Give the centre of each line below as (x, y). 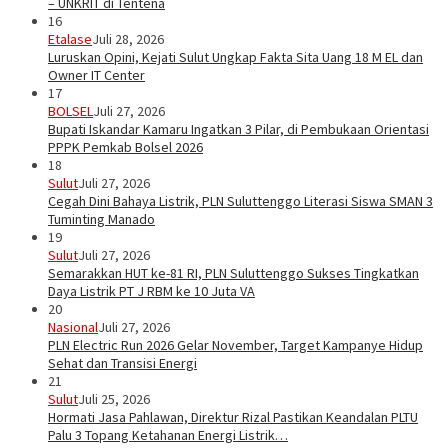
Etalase (70, 39)
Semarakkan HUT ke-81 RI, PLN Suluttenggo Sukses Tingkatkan (233, 273)
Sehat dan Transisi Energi (122, 363)
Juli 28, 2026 (128, 39)
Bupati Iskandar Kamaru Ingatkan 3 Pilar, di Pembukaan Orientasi (238, 129)
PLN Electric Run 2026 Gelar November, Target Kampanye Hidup (235, 345)
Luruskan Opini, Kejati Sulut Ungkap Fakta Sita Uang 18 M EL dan (235, 57)
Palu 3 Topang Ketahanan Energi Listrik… (168, 435)
